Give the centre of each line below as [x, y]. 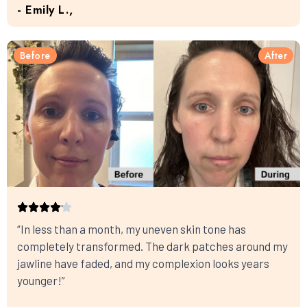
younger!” [41, 280]
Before [35, 56]
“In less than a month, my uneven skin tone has [132, 229]
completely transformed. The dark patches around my [152, 246]
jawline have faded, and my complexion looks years [143, 263]
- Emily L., [45, 10]
